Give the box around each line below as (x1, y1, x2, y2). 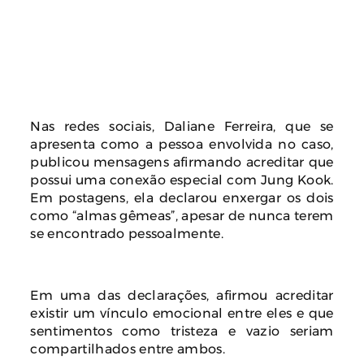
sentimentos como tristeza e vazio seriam (30, 323, 334, 337)
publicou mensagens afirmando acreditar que (30, 154, 334, 168)
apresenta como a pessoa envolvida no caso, (30, 136, 334, 150)
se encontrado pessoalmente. (30, 226, 224, 240)
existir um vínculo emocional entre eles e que (30, 305, 334, 319)
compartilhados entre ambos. (30, 341, 226, 355)
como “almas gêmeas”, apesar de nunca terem (30, 208, 334, 222)
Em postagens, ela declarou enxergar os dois (30, 190, 334, 204)
